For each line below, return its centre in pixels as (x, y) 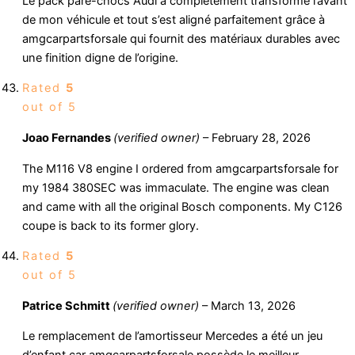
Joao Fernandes (68, 138)
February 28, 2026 (261, 138)
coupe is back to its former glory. (111, 225)
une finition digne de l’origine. (100, 57)
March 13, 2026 (253, 305)
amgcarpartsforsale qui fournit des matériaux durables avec (181, 38)
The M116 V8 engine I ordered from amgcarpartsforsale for (180, 168)
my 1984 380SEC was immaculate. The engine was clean (176, 187)
